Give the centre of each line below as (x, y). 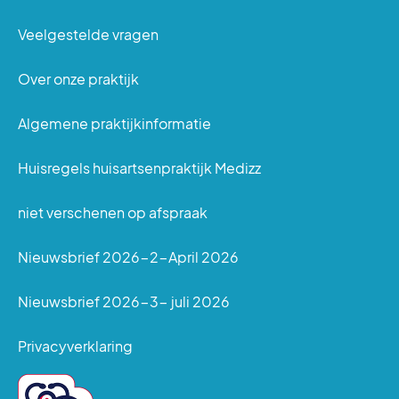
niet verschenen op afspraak (113, 212)
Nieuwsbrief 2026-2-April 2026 (128, 256)
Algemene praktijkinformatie (114, 123)
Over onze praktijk (78, 78)
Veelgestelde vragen (88, 34)
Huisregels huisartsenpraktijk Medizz (139, 167)
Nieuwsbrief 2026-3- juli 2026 (124, 301)
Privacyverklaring (75, 346)
